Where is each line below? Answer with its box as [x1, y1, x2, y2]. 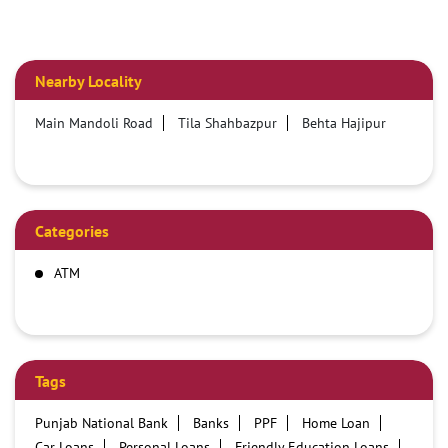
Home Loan [302, 414, 370, 433]
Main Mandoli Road [35, 114, 153, 133]
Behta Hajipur [302, 114, 386, 133]
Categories [35, 221, 109, 242]
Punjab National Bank [35, 414, 168, 433]
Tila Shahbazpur [178, 114, 277, 133]
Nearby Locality [35, 71, 142, 92]
